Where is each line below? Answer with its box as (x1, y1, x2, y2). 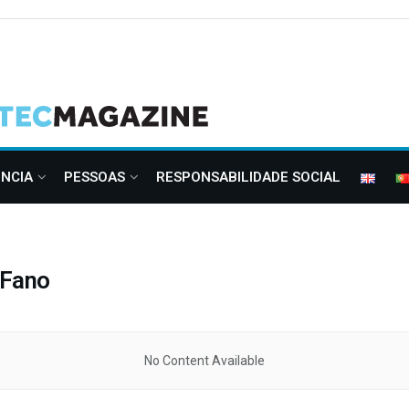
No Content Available (144, 353, 265, 368)
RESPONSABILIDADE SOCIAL (156, 169, 341, 185)
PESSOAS (64, 169, 125, 185)
